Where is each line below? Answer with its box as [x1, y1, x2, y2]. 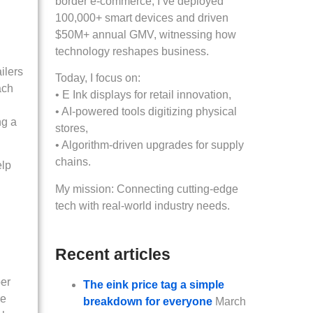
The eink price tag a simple [83, 279, 224, 291]
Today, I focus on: [55, 72, 140, 85]
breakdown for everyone [83, 296, 212, 308]
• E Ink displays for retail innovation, [55, 89, 231, 101]
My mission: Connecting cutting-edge [55, 182, 238, 195]
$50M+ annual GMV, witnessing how [55, 29, 236, 41]
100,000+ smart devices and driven [55, 12, 228, 24]
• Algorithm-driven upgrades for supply [55, 139, 244, 152]
